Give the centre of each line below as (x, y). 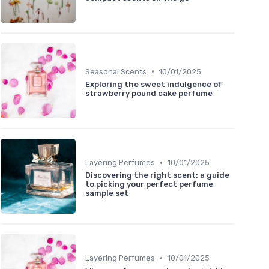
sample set (107, 193)
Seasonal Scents (116, 71)
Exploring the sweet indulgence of (154, 84)
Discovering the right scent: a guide (157, 175)
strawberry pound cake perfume (149, 93)
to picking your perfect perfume (149, 184)
